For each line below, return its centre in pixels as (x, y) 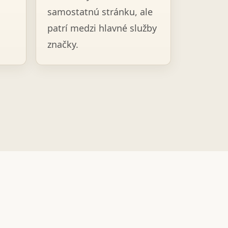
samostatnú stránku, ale (100, 12)
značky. (63, 44)
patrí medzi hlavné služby (102, 28)
